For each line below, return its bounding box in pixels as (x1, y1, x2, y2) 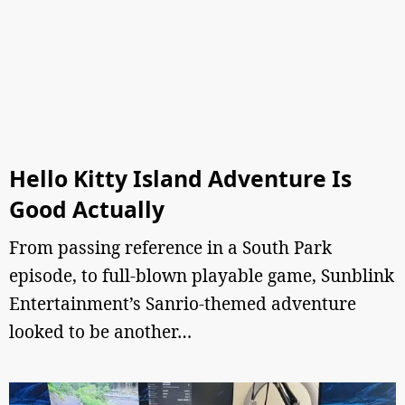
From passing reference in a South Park (9, 236, 332, 259)
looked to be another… (9, 320, 192, 344)
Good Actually (9, 194, 165, 224)
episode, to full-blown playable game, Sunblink (9, 264, 394, 287)
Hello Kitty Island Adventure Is (9, 164, 352, 193)
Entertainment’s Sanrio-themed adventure (9, 292, 356, 316)
